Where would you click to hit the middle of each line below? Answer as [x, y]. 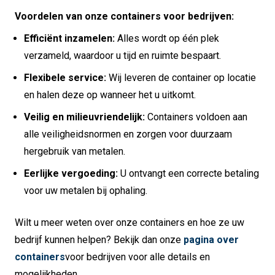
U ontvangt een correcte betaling [188, 174]
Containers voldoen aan [196, 117]
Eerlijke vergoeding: [71, 174]
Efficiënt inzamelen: [69, 39]
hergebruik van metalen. [75, 152]
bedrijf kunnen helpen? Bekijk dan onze [99, 240]
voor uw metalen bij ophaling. [86, 191]
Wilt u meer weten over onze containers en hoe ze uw [130, 223]
